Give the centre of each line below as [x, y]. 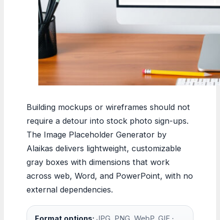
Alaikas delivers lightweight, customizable [104, 148]
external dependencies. [70, 189]
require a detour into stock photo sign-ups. [108, 121]
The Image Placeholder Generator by [96, 134]
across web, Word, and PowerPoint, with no [110, 176]
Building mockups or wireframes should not [108, 107]
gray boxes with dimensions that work [98, 162]
